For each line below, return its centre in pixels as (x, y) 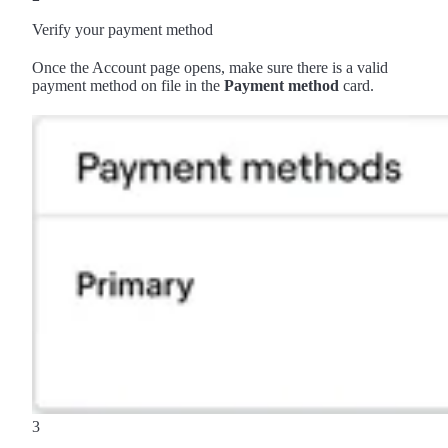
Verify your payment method (122, 29)
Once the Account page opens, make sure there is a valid (210, 67)
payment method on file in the (128, 85)
